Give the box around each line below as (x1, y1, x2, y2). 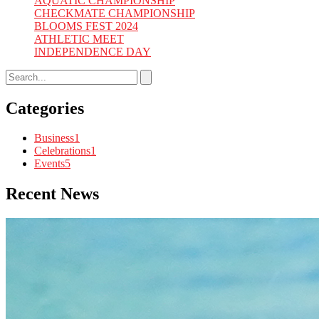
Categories (6, 98, 84, 117)
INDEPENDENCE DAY (34, 45, 151, 58)
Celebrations (34, 145, 90, 157)
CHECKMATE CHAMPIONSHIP (34, 6, 195, 19)
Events (34, 157, 65, 170)
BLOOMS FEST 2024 (34, 19, 138, 32)
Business (34, 132, 74, 145)
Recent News (6, 184, 99, 204)
